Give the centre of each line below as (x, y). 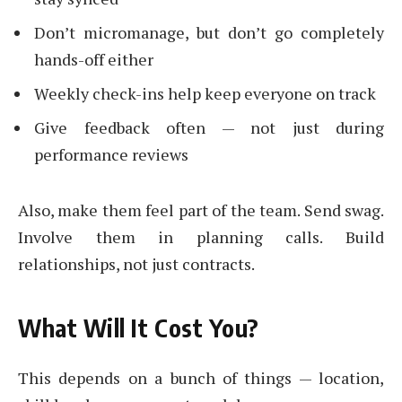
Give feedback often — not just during (209, 127)
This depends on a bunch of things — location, (201, 377)
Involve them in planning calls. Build (201, 236)
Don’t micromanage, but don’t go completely (209, 32)
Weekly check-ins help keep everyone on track (205, 93)
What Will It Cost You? (139, 328)
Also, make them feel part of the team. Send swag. (201, 210)
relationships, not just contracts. (136, 263)
